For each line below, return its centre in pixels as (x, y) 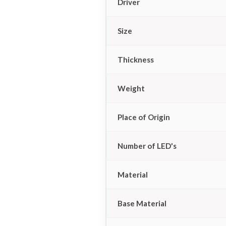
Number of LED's (147, 146)
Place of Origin (144, 117)
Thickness (136, 59)
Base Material (142, 203)
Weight (131, 88)
